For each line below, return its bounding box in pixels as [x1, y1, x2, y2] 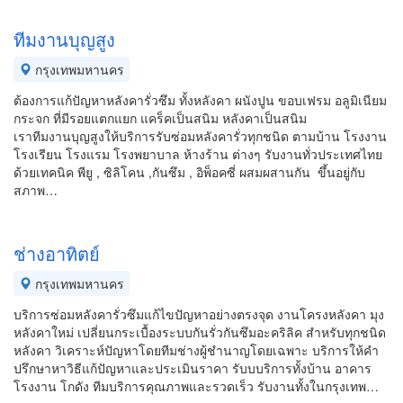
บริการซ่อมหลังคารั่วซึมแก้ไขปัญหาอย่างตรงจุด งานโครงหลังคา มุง [13, 305, 384, 323]
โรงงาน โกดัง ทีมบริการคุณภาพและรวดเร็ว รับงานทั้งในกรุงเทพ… [13, 377, 379, 395]
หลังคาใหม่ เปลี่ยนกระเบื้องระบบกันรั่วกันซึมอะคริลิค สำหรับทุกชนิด [13, 323, 386, 341]
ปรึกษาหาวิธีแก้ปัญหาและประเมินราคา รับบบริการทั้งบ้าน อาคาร [13, 359, 372, 377]
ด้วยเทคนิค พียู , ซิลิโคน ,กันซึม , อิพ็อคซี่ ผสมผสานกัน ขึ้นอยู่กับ [13, 163, 365, 181]
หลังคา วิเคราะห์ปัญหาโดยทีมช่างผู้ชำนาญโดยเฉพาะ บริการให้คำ [13, 341, 379, 359]
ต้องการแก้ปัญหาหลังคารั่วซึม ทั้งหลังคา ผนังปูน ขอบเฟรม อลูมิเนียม [13, 91, 387, 109]
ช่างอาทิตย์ [13, 240, 100, 266]
